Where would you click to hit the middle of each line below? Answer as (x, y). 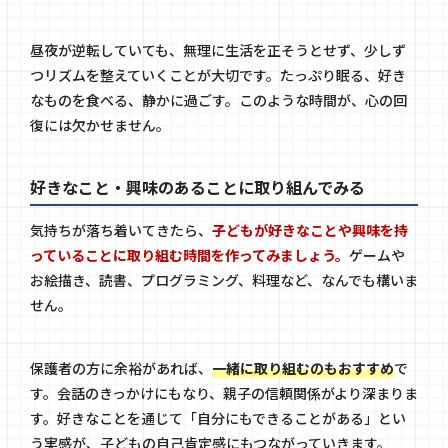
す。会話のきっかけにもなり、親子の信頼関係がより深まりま (224, 393)
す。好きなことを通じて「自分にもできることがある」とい (218, 418)
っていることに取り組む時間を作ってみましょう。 (189, 255)
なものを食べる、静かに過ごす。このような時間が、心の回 (218, 100)
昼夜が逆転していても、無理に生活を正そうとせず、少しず (218, 50)
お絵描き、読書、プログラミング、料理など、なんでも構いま (224, 280)
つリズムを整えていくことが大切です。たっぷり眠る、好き (218, 75)
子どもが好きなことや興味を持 (310, 230)
